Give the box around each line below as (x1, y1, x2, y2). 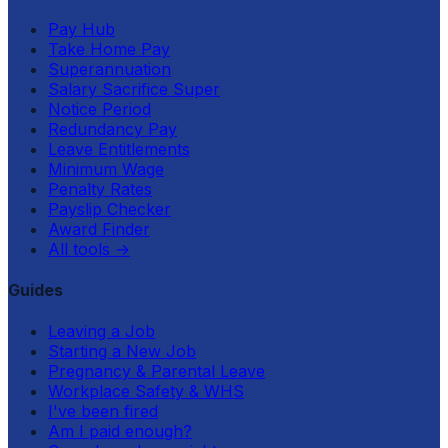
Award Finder (48, 218, 150, 239)
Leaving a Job (48, 321, 155, 342)
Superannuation (48, 58, 171, 79)
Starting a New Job (48, 341, 196, 362)
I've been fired (48, 401, 158, 422)
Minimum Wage (48, 158, 164, 179)
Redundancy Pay (48, 118, 177, 139)
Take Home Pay (48, 38, 170, 59)
